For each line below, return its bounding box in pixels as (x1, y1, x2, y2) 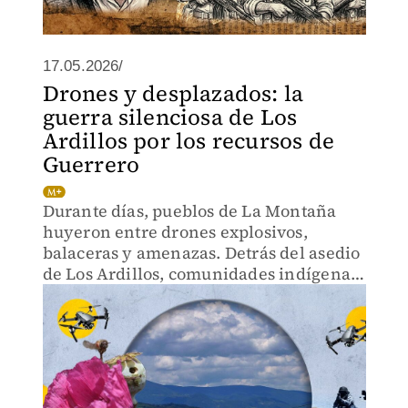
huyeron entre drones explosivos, (42, 220, 308, 243)
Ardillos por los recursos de (42, 126, 335, 156)
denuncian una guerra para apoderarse (42, 283, 353, 306)
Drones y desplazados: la (42, 78, 304, 108)
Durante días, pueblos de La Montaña (42, 199, 337, 222)
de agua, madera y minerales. (42, 304, 278, 327)
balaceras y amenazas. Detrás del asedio (42, 241, 361, 264)
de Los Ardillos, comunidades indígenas (42, 262, 359, 285)
